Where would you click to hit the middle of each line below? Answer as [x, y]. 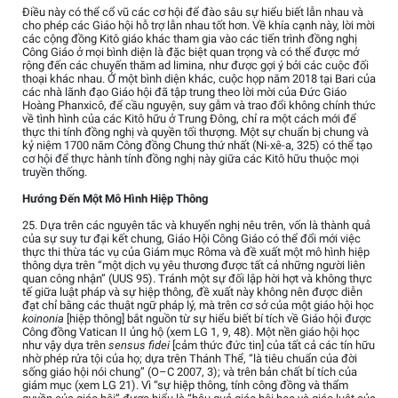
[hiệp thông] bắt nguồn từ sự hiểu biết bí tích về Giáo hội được [218, 319]
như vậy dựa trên [65, 346]
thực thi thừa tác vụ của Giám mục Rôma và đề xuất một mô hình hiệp [196, 252]
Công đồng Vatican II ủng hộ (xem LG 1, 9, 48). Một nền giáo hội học [191, 332]
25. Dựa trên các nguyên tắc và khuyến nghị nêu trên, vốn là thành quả [196, 226]
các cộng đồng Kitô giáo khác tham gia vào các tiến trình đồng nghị [190, 39]
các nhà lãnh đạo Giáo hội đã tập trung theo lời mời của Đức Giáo [184, 92]
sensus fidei [140, 346]
